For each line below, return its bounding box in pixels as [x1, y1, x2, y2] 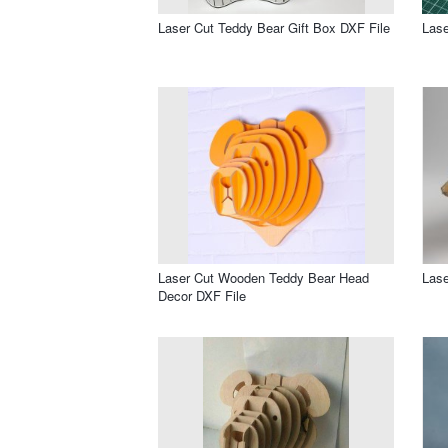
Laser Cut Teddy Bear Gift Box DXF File [158, 17, 390, 37]
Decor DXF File [158, 285, 246, 305]
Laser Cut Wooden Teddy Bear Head [158, 267, 369, 287]
